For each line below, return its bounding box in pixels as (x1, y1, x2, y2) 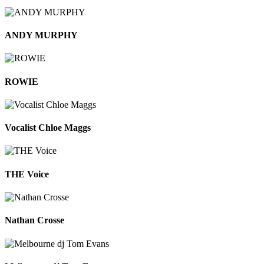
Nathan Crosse (5, 215, 64, 226)
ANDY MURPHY (5, 30, 78, 41)
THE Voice (5, 169, 49, 179)
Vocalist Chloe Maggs (5, 123, 91, 133)
